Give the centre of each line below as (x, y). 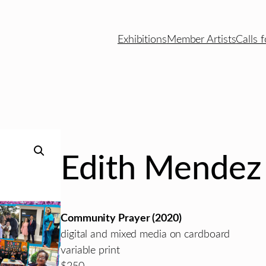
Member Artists (201, 40)
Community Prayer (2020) (121, 218)
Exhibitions (142, 40)
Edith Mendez (161, 170)
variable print (90, 250)
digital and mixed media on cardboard (145, 234)
